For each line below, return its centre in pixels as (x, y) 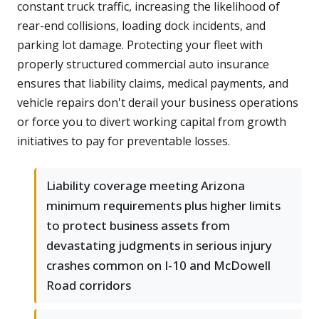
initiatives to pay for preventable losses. (124, 141)
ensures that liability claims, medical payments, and (153, 84)
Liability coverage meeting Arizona (146, 186)
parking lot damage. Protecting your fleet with (140, 45)
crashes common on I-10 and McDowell (158, 266)
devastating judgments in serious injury (159, 246)
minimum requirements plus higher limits (163, 206)
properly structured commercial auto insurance (143, 64)
